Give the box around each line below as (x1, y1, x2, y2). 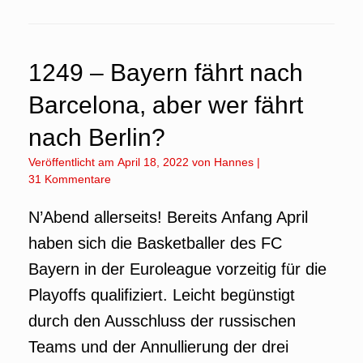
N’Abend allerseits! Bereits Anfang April (28, 208, 308, 226)
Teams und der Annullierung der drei (28, 338, 288, 356)
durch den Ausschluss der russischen (28, 312, 296, 330)
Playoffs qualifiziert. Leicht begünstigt (28, 286, 295, 304)
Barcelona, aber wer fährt (28, 92, 303, 118)
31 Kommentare (28, 173, 111, 186)
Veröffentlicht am (35, 156, 117, 169)
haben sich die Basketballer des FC (28, 234, 282, 252)
